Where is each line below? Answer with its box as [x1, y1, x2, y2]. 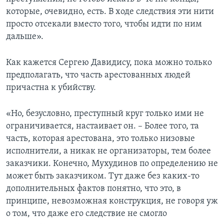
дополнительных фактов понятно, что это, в [6, 184, 181, 194]
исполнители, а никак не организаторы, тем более [6, 146, 211, 156]
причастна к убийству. [6, 83, 96, 93]
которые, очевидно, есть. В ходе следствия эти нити [6, 7, 214, 17]
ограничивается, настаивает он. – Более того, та [6, 121, 199, 131]
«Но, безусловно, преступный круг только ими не [6, 109, 204, 119]
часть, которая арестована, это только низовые [6, 134, 195, 144]
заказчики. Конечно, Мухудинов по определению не [6, 159, 218, 169]
